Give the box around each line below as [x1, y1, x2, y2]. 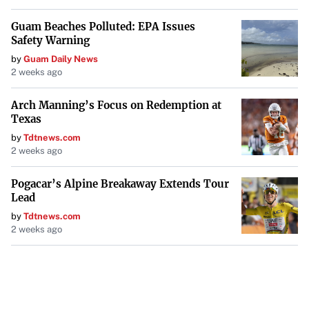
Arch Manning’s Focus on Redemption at [11, 99, 221, 112]
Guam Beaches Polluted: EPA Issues [11, 20, 195, 33]
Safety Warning [11, 34, 90, 47]
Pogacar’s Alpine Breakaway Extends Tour [11, 177, 229, 190]
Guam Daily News [23, 54, 98, 64]
